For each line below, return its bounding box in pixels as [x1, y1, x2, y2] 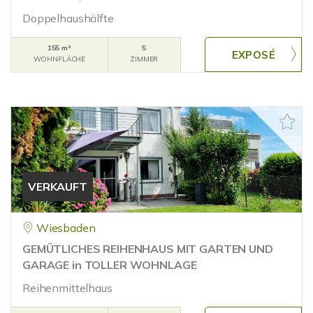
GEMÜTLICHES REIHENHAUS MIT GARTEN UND [22, 242, 273, 256]
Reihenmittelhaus [22, 281, 112, 295]
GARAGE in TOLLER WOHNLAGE [22, 258, 197, 272]
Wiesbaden [36, 221, 96, 235]
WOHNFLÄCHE [33, 54, 86, 64]
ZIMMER [130, 54, 159, 64]
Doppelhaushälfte [22, 11, 114, 25]
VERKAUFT [28, 180, 87, 194]
